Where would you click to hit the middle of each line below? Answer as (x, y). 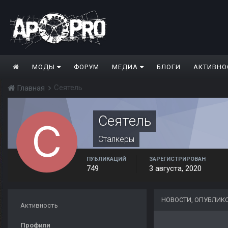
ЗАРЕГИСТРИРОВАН (177, 159)
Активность (39, 206)
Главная (31, 88)
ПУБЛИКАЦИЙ (106, 159)
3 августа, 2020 (175, 169)
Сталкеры (116, 139)
